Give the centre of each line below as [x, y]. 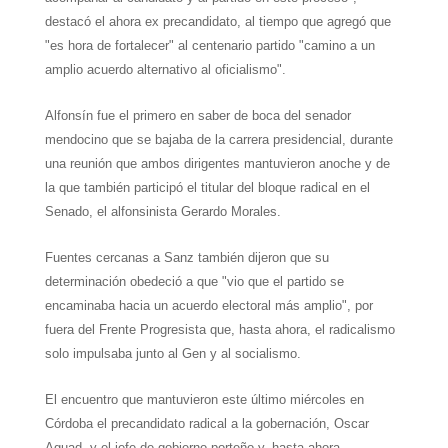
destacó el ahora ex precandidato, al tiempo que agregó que [217, 22]
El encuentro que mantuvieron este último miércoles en [204, 400]
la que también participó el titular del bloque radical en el [207, 188]
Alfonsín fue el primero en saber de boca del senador [197, 116]
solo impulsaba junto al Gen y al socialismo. [172, 354]
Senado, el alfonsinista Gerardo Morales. [162, 212]
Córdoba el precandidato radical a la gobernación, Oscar [206, 424]
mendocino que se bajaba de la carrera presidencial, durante [218, 140]
